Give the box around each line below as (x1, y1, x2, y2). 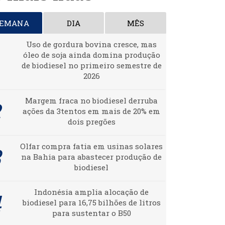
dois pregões (67, 117, 116, 127)
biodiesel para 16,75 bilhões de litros (22, 197, 161, 208)
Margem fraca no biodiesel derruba (25, 95, 158, 106)
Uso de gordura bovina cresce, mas (26, 39, 157, 50)
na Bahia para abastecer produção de (21, 152, 162, 162)
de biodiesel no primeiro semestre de (21, 60, 162, 71)
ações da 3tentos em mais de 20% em (23, 106, 160, 117)
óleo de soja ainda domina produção (23, 50, 160, 60)
